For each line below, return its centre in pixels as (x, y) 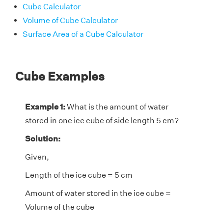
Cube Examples (60, 76)
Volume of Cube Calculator (70, 20)
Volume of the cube (60, 207)
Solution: (43, 138)
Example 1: (45, 107)
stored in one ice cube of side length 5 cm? (102, 120)
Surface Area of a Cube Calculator (83, 34)
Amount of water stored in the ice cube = (98, 193)
